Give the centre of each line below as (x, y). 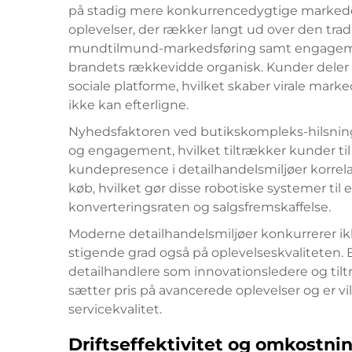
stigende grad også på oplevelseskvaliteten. (207, 252)
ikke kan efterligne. (128, 104)
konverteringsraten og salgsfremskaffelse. (200, 207)
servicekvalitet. (115, 309)
